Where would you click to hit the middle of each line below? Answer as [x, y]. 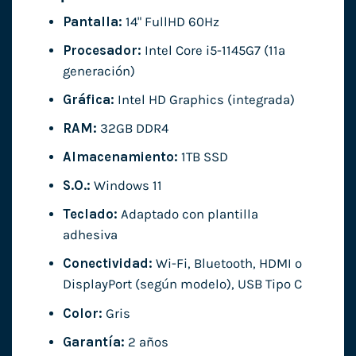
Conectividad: [107, 264]
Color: [82, 313]
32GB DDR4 [132, 129]
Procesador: [102, 50]
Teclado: [90, 215]
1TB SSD [203, 157]
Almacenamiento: [120, 157]
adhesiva [90, 235]
